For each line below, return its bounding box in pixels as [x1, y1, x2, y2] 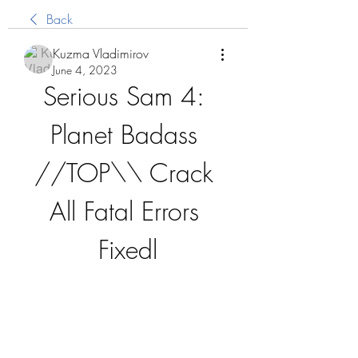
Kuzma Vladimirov [53, 45, 149, 62]
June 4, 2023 [53, 62, 117, 78]
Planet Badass [50, 117, 197, 152]
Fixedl [98, 233, 157, 267]
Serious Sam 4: [43, 79, 205, 113]
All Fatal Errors [49, 194, 199, 229]
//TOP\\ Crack [34, 156, 213, 190]
